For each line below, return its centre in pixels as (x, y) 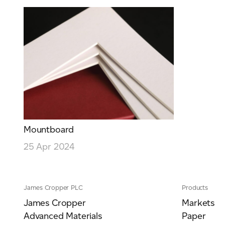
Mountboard (49, 129)
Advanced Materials (63, 216)
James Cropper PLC (53, 188)
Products (195, 188)
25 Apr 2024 (49, 147)
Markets (198, 203)
